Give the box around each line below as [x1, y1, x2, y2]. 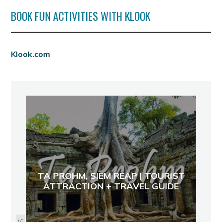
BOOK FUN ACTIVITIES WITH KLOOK [11, 7, 151, 24]
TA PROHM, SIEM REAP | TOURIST [37, 169, 185, 181]
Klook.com [11, 49, 51, 59]
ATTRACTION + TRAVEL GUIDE [43, 180, 179, 192]
